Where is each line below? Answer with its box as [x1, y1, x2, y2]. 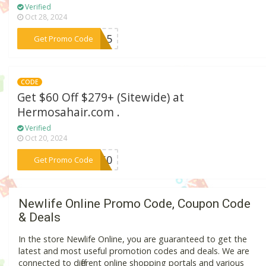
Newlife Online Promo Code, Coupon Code [18, 197, 251, 211]
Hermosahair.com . [17, 104, 121, 120]
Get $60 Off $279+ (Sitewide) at [17, 89, 185, 105]
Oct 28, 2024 [23, 11, 68, 22]
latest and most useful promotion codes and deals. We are [18, 245, 249, 257]
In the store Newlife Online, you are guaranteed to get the [18, 233, 247, 245]
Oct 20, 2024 [23, 132, 68, 143]
